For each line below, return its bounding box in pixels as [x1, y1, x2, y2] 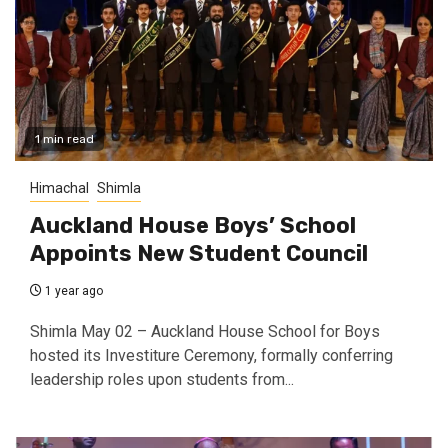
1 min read [35, 132, 94, 147]
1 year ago [42, 284, 103, 299]
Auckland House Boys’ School [30, 212, 356, 240]
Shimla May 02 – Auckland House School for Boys [30, 322, 380, 342]
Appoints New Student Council [30, 240, 368, 268]
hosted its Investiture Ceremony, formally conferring [30, 346, 393, 366]
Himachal [30, 180, 89, 197]
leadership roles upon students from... [30, 370, 294, 390]
